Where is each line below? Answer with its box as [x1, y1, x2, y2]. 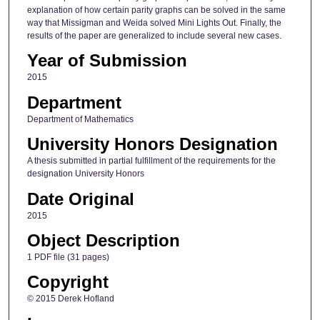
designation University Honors [26, 169, 144, 179]
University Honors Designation [26, 134, 278, 154]
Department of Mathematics [26, 114, 134, 124]
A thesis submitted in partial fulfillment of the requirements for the [26, 156, 276, 166]
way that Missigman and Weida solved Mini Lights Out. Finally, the [26, 17, 281, 28]
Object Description [26, 230, 180, 250]
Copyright [26, 272, 109, 292]
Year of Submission [26, 51, 187, 71]
